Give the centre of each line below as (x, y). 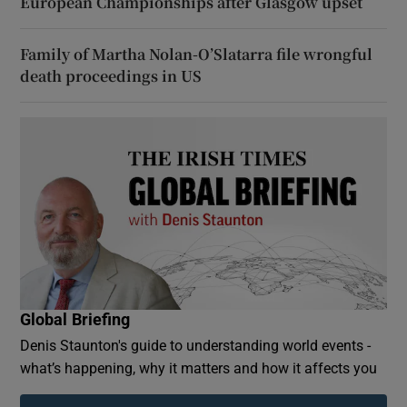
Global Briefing (75, 319)
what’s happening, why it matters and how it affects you (199, 367)
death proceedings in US (111, 75)
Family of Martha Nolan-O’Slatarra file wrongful (197, 54)
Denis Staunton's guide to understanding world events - (196, 345)
